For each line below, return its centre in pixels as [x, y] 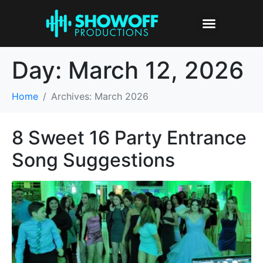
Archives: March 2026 [100, 97]
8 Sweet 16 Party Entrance [129, 138]
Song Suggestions [93, 160]
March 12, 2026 [156, 70]
